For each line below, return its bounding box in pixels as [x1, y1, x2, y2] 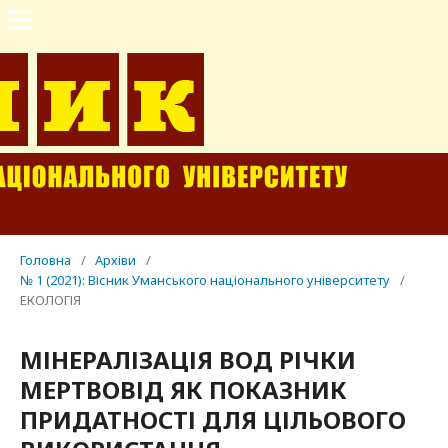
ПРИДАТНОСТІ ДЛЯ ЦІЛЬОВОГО [20, 403, 406, 436]
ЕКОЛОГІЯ [20, 291, 81, 309]
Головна [20, 251, 71, 269]
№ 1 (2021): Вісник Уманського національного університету [20, 271, 390, 289]
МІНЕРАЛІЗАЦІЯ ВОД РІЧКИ [20, 343, 356, 376]
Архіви [95, 251, 136, 269]
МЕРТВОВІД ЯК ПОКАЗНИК [20, 373, 347, 406]
